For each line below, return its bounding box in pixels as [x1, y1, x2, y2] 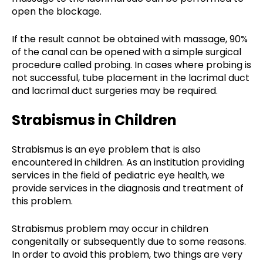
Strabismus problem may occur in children [12, 221, 208, 235]
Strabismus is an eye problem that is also [12, 142, 201, 156]
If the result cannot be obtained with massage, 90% [12, 32, 248, 46]
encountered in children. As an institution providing [12, 155, 244, 169]
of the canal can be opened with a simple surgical [12, 45, 241, 59]
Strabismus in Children [12, 110, 177, 130]
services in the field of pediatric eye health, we [12, 168, 225, 182]
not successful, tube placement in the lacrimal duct [12, 70, 249, 85]
